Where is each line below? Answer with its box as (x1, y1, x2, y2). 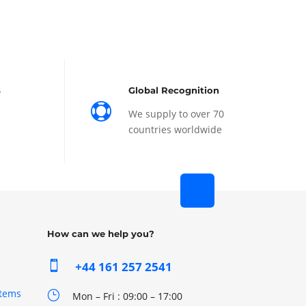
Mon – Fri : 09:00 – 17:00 (72, 290, 183, 303)
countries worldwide (128, 123, 223, 137)
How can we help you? (46, 228, 154, 240)
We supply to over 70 (128, 107, 225, 121)
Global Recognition (128, 85, 220, 96)
